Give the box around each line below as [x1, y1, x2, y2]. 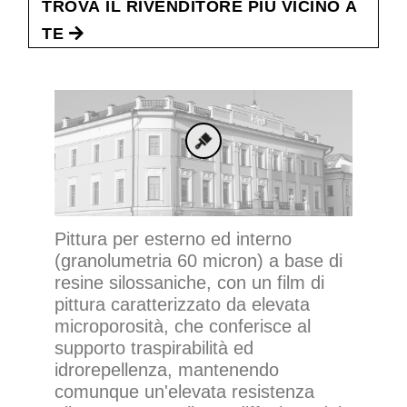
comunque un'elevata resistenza [55, 382, 314, 402]
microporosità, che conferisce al [55, 316, 311, 337]
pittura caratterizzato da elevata [55, 294, 310, 315]
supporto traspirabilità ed [55, 338, 253, 359]
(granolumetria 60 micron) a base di [55, 251, 342, 272]
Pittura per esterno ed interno [55, 229, 292, 250]
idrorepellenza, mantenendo [55, 360, 279, 381]
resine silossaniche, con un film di [55, 273, 324, 293]
